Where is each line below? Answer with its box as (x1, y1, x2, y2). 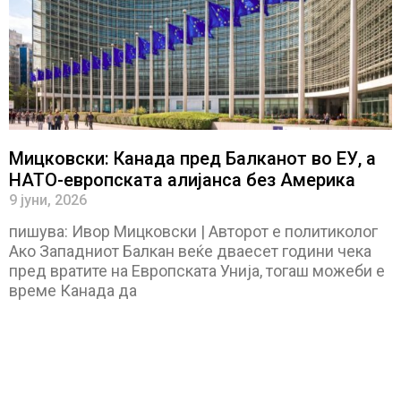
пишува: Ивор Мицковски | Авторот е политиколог (9, 221, 378, 241)
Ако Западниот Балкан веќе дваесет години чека (9, 241, 371, 260)
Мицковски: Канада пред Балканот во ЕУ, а (9, 147, 376, 169)
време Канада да (9, 280, 137, 300)
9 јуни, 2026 (9, 191, 87, 209)
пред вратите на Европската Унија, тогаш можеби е (9, 260, 385, 280)
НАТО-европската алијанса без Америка (9, 168, 355, 191)
